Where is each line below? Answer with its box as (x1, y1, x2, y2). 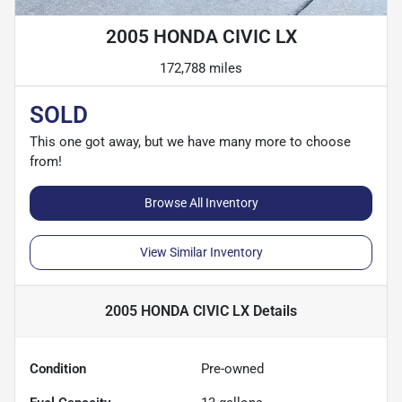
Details (249, 302, 297, 320)
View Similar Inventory (139, 245, 263, 260)
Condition (30, 361, 86, 378)
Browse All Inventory (144, 196, 258, 211)
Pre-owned (201, 361, 264, 378)
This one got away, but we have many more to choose (30, 134, 351, 151)
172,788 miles (160, 60, 242, 77)
